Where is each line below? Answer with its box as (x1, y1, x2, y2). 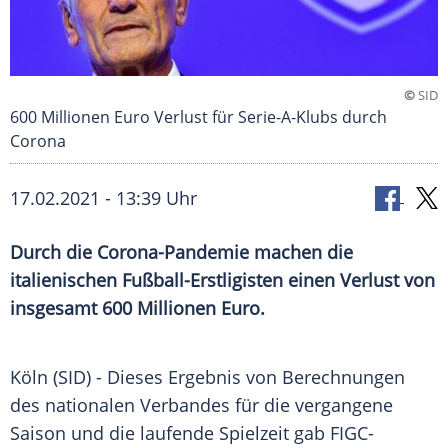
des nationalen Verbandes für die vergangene (10, 393, 393, 418)
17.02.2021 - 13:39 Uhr (10, 186, 197, 211)
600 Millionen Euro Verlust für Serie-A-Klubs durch (10, 106, 387, 129)
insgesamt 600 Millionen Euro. (10, 296, 265, 321)
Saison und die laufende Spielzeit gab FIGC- (10, 421, 374, 446)
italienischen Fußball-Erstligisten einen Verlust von (10, 268, 435, 293)
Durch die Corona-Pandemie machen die (10, 240, 353, 265)
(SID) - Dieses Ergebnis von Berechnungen (48, 365, 405, 390)
